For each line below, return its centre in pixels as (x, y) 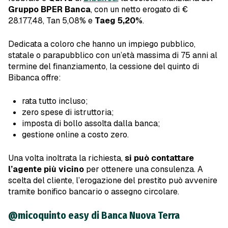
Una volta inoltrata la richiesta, (66, 158)
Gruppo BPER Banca (49, 10)
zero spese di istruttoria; (68, 112)
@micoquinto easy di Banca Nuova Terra (94, 216)
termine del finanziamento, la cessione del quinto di (104, 67)
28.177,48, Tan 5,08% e (51, 21)
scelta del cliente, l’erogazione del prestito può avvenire (113, 181)
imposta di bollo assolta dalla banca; (91, 124)
